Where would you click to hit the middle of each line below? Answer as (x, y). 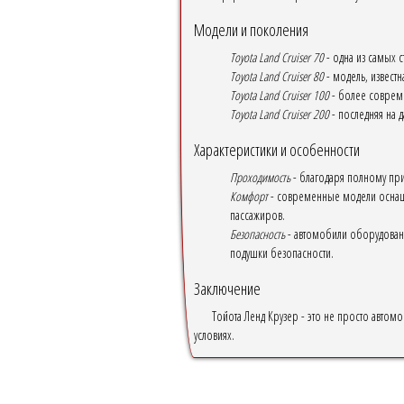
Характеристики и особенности (276, 149)
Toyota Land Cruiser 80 (276, 76)
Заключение (227, 288)
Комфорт (248, 196)
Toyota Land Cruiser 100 (279, 95)
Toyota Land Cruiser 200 (279, 114)
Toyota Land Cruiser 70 (276, 57)
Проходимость (260, 177)
